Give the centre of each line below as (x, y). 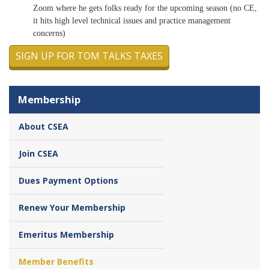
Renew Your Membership (72, 208)
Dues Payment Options (68, 181)
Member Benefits (56, 262)
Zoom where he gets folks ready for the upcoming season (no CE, (145, 8)
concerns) (49, 33)
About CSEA (44, 127)
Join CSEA (38, 154)
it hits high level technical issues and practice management (132, 20)
